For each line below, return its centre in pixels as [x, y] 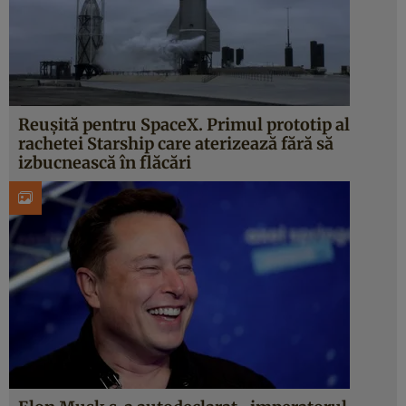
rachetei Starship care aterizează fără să [176, 144]
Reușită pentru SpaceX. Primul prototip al [184, 125]
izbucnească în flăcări [105, 163]
